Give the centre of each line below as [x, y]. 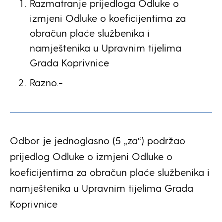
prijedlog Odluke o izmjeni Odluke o [91, 156]
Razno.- [46, 82]
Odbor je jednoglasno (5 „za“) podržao [98, 140]
